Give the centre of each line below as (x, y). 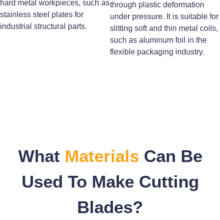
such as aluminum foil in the (158, 40)
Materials (102, 156)
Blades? (110, 207)
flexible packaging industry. (157, 52)
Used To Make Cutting (110, 182)
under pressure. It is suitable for (164, 16)
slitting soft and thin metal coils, (164, 28)
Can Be (170, 156)
